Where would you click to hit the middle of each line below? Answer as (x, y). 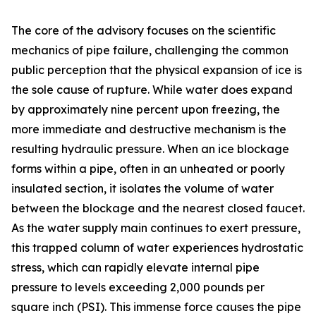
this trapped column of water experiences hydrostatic (157, 248)
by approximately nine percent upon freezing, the (146, 110)
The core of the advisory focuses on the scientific (144, 31)
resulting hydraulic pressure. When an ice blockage (150, 149)
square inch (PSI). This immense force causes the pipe (156, 307)
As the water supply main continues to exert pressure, (156, 228)
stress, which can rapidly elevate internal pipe (135, 268)
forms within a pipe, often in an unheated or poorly (148, 169)
